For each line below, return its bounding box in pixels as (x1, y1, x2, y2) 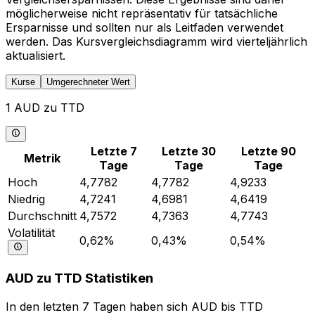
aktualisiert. (6, 49, 65, 63)
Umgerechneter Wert (46, 77, 130, 88)
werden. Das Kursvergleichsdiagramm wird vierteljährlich (6, 34, 307, 49)
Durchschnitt (8, 208, 77, 223)
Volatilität (8, 225, 55, 240)
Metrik (24, 150, 60, 165)
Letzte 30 (162, 143, 217, 158)
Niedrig (8, 191, 45, 206)
